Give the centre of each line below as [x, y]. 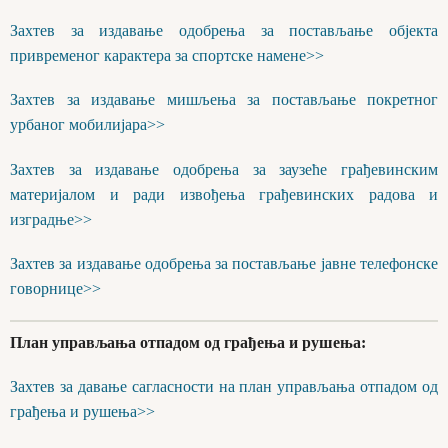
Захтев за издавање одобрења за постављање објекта [224, 31]
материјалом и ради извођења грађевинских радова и [224, 194]
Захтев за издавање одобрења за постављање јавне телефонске [224, 263]
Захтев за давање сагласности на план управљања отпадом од [224, 387]
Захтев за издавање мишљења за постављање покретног [224, 100]
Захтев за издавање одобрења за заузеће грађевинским [224, 169]
